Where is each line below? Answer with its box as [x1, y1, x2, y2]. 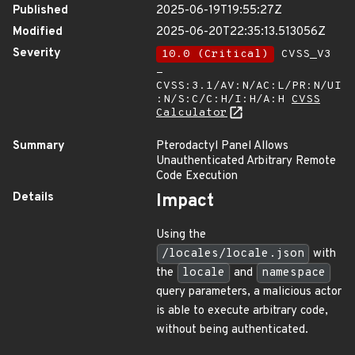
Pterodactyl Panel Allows [156, 139, 288, 154]
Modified [13, 25, 63, 40]
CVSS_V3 [274, 48, 331, 61]
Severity [13, 46, 61, 61]
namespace [261, 265, 326, 281]
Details [13, 190, 54, 205]
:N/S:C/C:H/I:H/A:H [156, 93, 292, 106]
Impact [156, 190, 214, 213]
